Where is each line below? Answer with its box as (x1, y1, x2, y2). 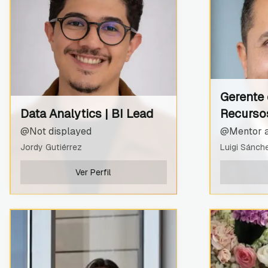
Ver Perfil (75, 167, 111, 177)
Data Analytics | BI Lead (20, 106, 153, 120)
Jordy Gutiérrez (20, 142, 82, 152)
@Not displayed (20, 125, 92, 137)
